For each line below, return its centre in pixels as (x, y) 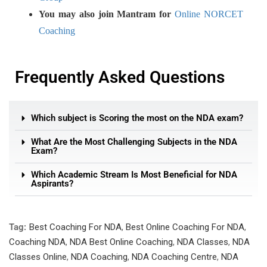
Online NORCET (209, 14)
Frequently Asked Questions (120, 77)
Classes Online (38, 257)
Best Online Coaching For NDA (185, 227)
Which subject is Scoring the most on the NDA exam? (137, 118)
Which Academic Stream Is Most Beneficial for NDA (134, 175)
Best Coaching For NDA (75, 227)
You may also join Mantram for (107, 14)
